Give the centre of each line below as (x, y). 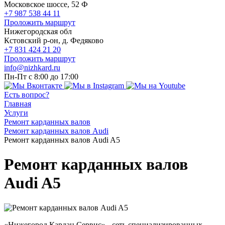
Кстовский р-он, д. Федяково (54, 40)
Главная (18, 104)
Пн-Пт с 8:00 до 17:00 (41, 77)
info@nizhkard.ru (32, 68)
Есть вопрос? (27, 95)
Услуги (16, 113)
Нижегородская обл (38, 31)
